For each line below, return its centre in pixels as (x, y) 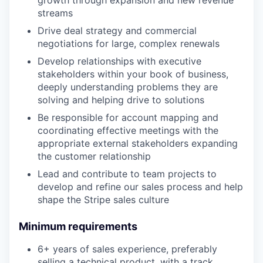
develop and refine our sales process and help (140, 187)
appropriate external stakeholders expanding (138, 143)
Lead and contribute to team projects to (127, 174)
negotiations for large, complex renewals (129, 43)
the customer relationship (94, 156)
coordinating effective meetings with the (128, 130)
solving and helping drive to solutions (121, 100)
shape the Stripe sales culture (103, 200)
